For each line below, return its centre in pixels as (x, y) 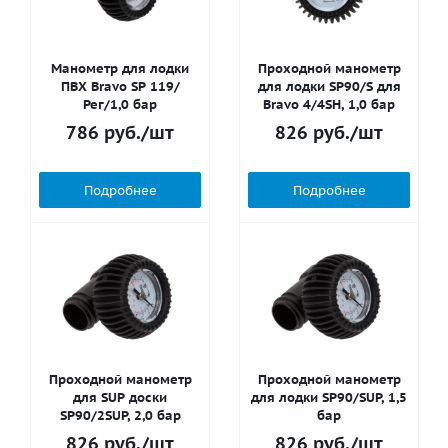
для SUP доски (120, 397)
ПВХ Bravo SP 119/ (120, 86)
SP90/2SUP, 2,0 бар (120, 415)
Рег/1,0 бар (120, 104)
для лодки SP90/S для (329, 86)
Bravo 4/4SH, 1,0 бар (329, 104)
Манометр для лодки (120, 68)
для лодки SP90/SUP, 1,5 (329, 397)
